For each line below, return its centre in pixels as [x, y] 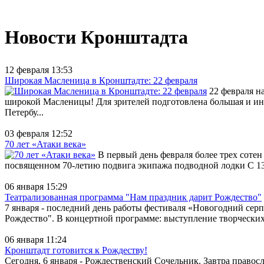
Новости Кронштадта [96, 37]
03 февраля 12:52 [39, 133]
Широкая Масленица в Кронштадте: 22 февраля [101, 80]
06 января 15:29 [36, 186]
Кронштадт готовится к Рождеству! [76, 250]
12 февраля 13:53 [39, 70]
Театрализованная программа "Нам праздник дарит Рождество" [133, 197]
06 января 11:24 [36, 239]
